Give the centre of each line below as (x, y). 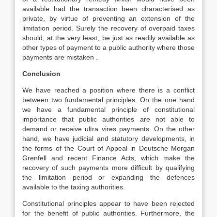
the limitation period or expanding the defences (108, 177)
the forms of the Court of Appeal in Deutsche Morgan (108, 148)
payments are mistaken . (60, 57)
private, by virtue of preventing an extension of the (108, 18)
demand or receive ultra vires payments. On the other (108, 129)
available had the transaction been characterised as (108, 9)
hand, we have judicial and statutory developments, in (108, 139)
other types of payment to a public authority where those (108, 47)
